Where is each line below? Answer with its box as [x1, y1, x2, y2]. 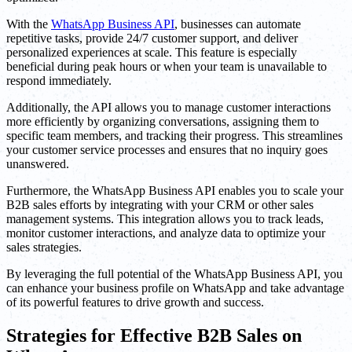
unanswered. [6, 156, 69, 170]
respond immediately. [6, 73, 112, 87]
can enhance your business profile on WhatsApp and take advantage [6, 280, 344, 295]
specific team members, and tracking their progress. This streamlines [6, 128, 343, 142]
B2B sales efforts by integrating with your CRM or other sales [6, 197, 313, 211]
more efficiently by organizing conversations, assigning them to [6, 114, 319, 128]
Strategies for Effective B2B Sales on [6, 324, 302, 346]
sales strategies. [6, 240, 82, 254]
